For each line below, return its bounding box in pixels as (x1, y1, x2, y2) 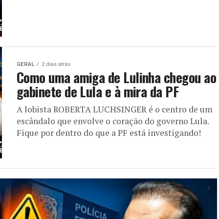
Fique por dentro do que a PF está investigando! (17, 127, 201, 138)
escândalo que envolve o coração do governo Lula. (17, 115, 209, 127)
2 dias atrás (42, 61, 70, 67)
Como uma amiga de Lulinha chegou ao (17, 67, 216, 87)
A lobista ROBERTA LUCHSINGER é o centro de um (17, 104, 213, 115)
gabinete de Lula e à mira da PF (17, 82, 179, 101)
